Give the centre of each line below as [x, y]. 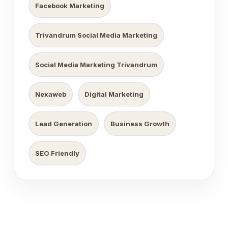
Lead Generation [64, 124]
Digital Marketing [114, 94]
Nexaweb [51, 94]
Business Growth [140, 124]
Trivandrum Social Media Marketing [96, 35]
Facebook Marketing [70, 6]
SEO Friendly [57, 153]
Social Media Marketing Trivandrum [96, 65]
